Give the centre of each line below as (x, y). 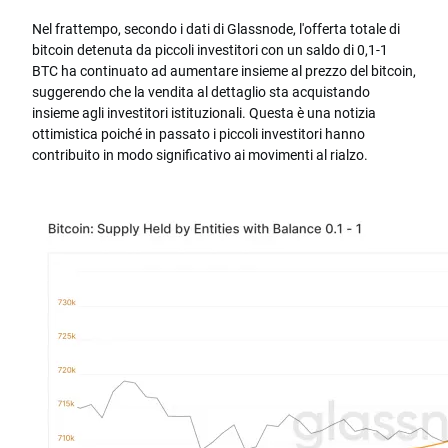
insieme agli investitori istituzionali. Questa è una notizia (204, 113)
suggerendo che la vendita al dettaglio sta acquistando (201, 92)
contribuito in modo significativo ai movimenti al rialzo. (200, 155)
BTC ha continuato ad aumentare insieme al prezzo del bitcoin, (224, 71)
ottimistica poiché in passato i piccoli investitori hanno (198, 134)
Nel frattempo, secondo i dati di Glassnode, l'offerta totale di (216, 29)
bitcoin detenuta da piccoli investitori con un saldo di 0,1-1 (210, 50)
